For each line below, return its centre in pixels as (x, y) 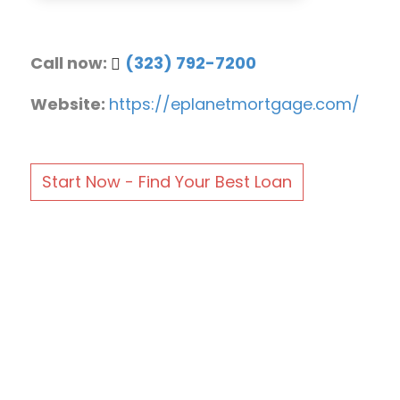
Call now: (70, 62)
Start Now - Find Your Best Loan (167, 181)
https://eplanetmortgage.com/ (234, 104)
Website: (69, 104)
